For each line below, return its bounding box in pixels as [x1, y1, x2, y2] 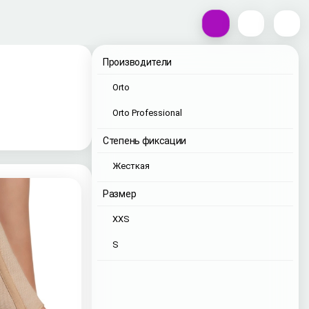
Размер [103, 188, 137, 199]
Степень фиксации [103, 135, 187, 146]
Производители [103, 57, 172, 68]
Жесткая [112, 161, 150, 171]
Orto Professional [112, 108, 182, 118]
